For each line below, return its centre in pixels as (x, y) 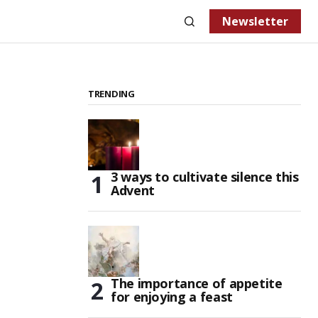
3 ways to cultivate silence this (205, 177)
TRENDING (111, 94)
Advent (133, 190)
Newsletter (255, 21)
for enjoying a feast (172, 297)
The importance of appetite (197, 283)
